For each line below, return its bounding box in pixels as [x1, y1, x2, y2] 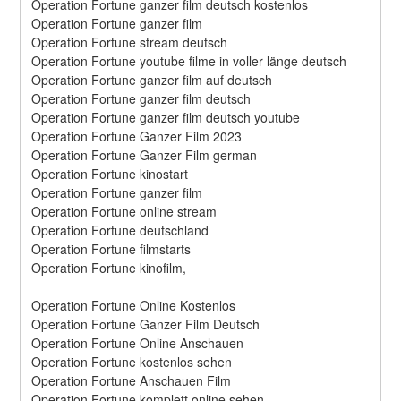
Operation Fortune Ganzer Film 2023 [31, 126, 243, 145]
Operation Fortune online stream [31, 201, 218, 220]
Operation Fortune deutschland [31, 220, 209, 239]
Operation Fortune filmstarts [31, 239, 192, 258]
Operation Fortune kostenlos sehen [31, 352, 233, 371]
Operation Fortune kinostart [31, 164, 189, 183]
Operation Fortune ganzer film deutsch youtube [31, 107, 301, 126]
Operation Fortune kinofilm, [31, 258, 187, 277]
